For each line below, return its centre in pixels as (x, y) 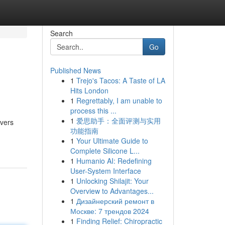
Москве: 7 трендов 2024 (109, 211)
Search (61, 33)
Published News (75, 70)
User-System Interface (105, 171)
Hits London (89, 90)
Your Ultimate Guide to (112, 141)
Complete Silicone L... (105, 151)
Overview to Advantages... (112, 191)
